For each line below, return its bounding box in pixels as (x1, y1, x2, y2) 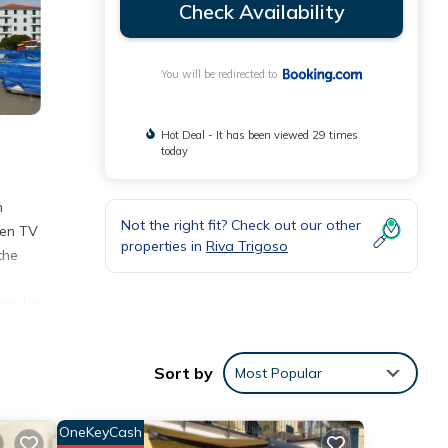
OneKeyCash (58, 423, 142, 442)
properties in (121, 237, 206, 256)
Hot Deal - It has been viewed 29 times (160, 128, 358, 143)
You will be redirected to (160, 67, 283, 82)
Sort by (154, 363, 213, 384)
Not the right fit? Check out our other (121, 216, 361, 235)
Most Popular (235, 364, 322, 383)
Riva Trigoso (206, 237, 288, 256)
